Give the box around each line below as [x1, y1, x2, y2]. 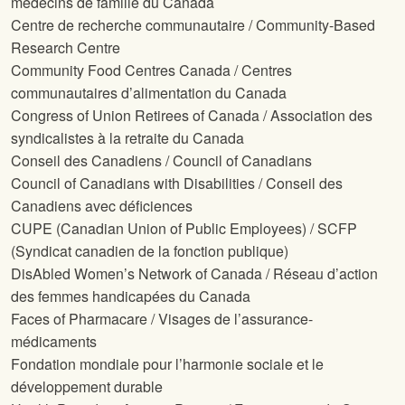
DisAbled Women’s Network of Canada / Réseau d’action [11, 263, 378, 285]
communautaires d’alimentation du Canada [11, 82, 287, 104]
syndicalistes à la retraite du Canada [11, 127, 244, 149]
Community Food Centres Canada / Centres [11, 60, 292, 81]
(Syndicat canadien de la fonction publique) [11, 240, 288, 262]
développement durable [11, 376, 163, 398]
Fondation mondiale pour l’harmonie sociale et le [11, 353, 324, 375]
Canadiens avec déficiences [11, 195, 193, 217]
